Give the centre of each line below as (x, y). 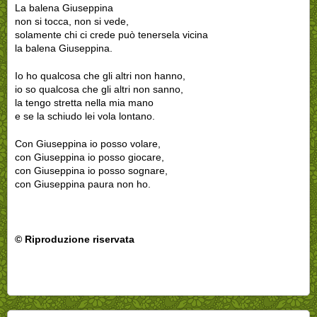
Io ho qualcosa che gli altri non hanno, (100, 75)
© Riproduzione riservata (75, 239)
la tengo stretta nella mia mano (84, 102)
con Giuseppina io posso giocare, (90, 157)
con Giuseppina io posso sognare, (91, 170)
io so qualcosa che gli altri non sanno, (99, 89)
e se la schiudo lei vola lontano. (85, 116)
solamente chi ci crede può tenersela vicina (111, 34)
